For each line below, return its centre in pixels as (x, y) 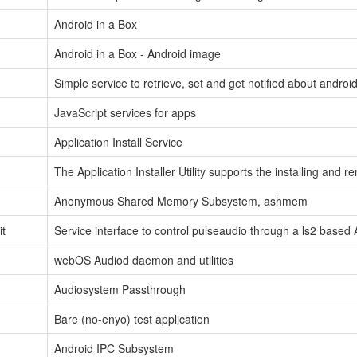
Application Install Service (118, 141)
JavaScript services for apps (125, 112)
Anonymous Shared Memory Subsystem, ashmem (181, 200)
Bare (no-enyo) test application (132, 318)
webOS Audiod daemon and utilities (144, 259)
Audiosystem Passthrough (120, 289)
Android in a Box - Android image (137, 53)
